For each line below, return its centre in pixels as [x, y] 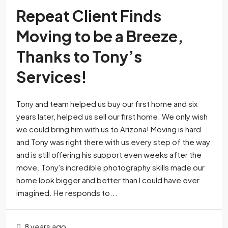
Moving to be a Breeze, [100, 36]
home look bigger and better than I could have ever [108, 180]
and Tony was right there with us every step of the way [113, 142]
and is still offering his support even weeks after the [109, 155]
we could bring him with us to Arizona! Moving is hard [109, 129]
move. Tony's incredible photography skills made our [110, 167]
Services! [52, 77]
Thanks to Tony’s [79, 57]
